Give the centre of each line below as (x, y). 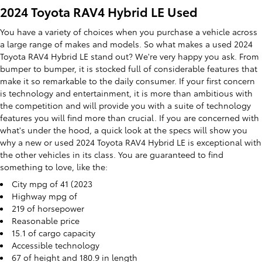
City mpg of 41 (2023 (52, 183)
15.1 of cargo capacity (54, 232)
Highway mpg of (44, 196)
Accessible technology (56, 245)
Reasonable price (46, 220)
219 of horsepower (48, 208)
